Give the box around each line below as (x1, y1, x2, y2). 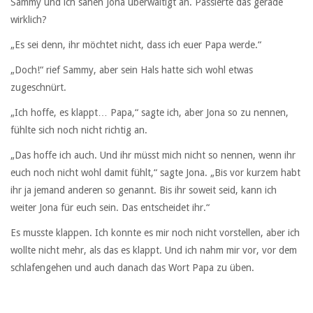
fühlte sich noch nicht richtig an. (10, 124, 147, 136)
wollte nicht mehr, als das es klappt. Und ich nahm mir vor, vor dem (10, 245, 297, 256)
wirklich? (10, 13, 47, 25)
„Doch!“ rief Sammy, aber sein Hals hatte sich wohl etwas (10, 64, 253, 75)
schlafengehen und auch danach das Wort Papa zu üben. (10, 262, 254, 274)
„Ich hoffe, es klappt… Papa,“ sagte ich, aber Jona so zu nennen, (10, 107, 289, 119)
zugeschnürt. (10, 81, 66, 93)
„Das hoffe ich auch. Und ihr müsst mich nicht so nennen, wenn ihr (10, 150, 296, 161)
